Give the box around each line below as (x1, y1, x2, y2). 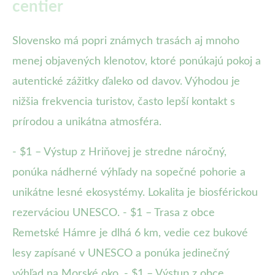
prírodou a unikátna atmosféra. (12, 117, 161, 128)
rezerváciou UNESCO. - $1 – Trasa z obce (12, 207, 215, 219)
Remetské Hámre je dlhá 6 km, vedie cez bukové (12, 228, 248, 239)
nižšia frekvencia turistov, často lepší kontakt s (12, 96, 235, 108)
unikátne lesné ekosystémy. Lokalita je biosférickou (12, 187, 258, 199)
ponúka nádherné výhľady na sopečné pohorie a (12, 167, 246, 179)
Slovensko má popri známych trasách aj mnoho (12, 36, 239, 47)
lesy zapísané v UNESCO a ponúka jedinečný (12, 248, 230, 260)
